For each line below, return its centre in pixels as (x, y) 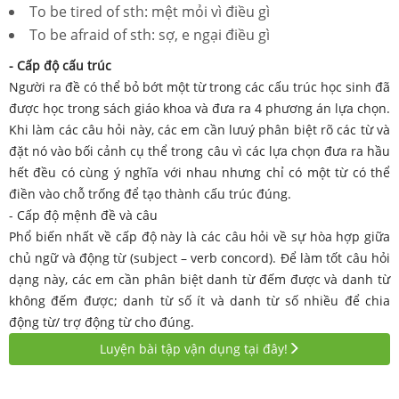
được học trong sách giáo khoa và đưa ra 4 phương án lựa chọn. (199, 108)
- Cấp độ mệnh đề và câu (83, 215)
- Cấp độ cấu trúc (60, 65)
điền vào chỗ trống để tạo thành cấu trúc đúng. (150, 193)
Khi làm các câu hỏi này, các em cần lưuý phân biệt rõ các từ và (199, 129)
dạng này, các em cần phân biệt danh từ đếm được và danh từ (199, 279)
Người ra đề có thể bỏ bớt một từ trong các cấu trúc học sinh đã (199, 86)
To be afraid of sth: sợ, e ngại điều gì (150, 34)
